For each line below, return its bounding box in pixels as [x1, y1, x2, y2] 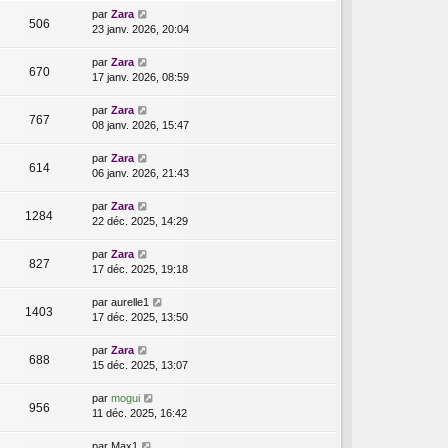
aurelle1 [111, 296, 149, 309]
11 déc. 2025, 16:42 [92, 407, 187, 420]
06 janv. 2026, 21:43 [92, 167, 189, 180]
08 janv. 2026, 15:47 [92, 119, 189, 132]
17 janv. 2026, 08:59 [92, 71, 189, 84]
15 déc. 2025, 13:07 [92, 359, 188, 372]
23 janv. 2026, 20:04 [92, 23, 189, 36]
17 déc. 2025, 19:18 [92, 263, 188, 276]
